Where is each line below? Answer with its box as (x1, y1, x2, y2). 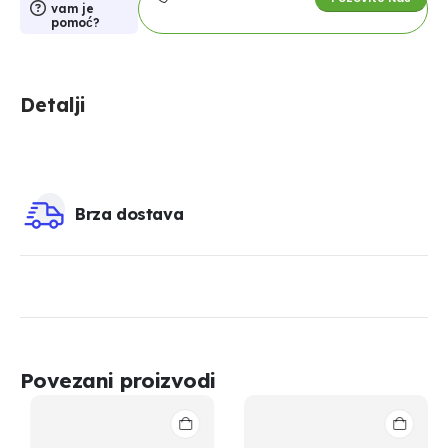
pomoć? (51, 14, 100, 30)
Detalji (20, 92, 85, 117)
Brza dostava (75, 204, 184, 225)
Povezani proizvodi (20, 366, 216, 393)
